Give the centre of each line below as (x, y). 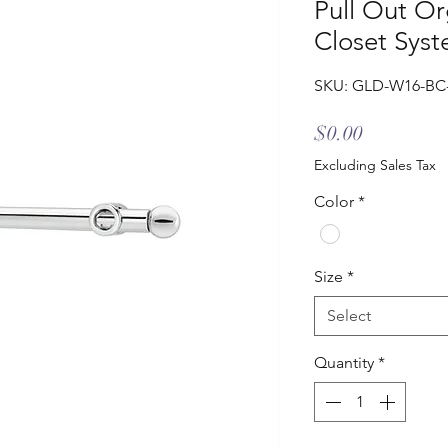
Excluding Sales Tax (374, 165)
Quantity (343, 362)
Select (348, 315)
